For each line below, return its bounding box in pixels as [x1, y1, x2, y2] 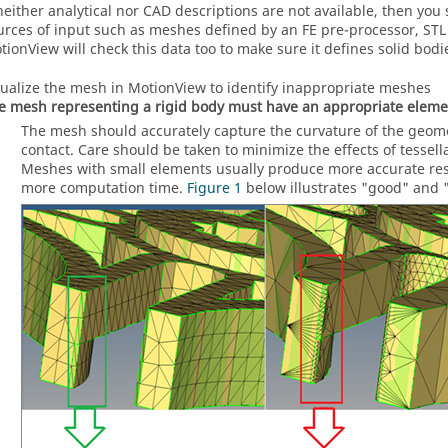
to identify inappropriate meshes [206, 78, 431, 99]
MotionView [128, 78, 206, 99]
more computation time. [21, 178, 187, 199]
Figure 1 [187, 178, 242, 199]
